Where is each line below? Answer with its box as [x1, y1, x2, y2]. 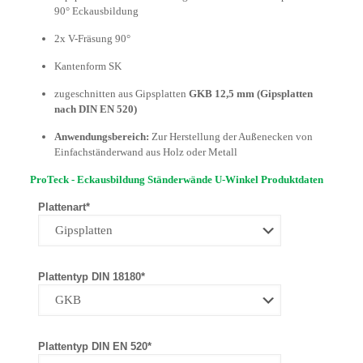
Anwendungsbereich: [53, 130, 149, 143]
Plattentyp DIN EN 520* [37, 340, 152, 352]
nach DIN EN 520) [53, 103, 137, 115]
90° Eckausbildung [53, 5, 139, 17]
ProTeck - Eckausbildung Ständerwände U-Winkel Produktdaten [29, 173, 323, 186]
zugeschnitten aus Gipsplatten [53, 88, 189, 100]
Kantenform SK [53, 60, 122, 72]
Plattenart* [37, 201, 90, 213]
